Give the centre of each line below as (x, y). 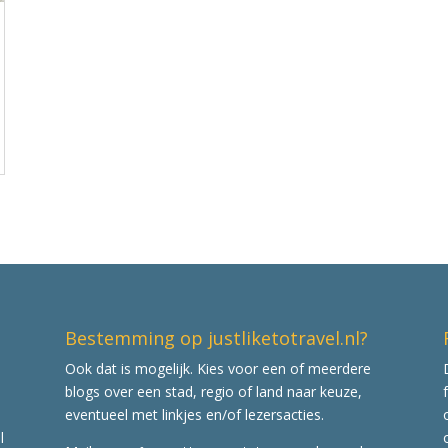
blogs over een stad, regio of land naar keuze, (213, 391)
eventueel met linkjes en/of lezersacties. (194, 414)
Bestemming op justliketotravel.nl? (216, 337)
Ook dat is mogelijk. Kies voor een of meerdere (217, 368)
